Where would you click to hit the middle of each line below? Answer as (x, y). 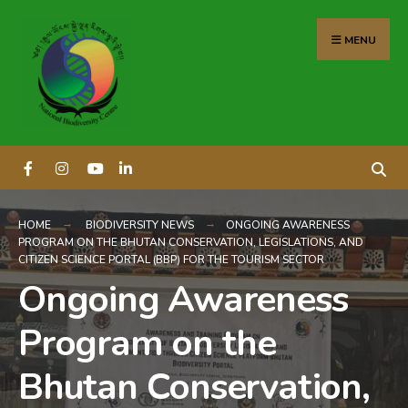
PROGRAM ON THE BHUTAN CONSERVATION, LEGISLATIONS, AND (191, 242)
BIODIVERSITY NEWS (140, 225)
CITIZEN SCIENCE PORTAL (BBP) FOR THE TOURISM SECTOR (171, 260)
